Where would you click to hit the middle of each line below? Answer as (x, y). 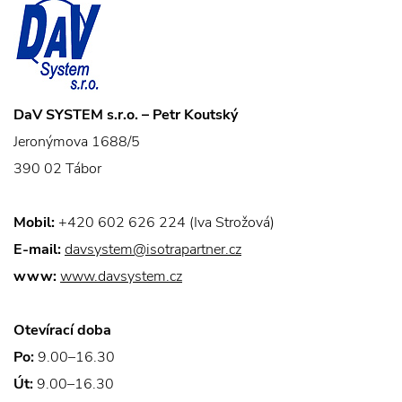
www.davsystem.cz (121, 276)
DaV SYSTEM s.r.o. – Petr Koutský (126, 115)
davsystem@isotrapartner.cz (153, 249)
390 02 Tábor (57, 169)
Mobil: (34, 223)
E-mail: (37, 249)
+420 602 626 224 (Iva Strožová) (165, 223)
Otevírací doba (62, 330)
